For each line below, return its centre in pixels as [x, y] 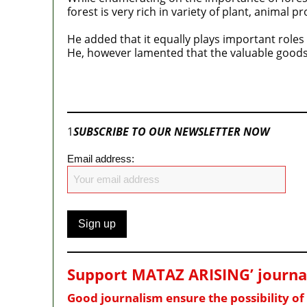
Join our [88, 94]
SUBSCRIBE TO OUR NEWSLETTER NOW [171, 131]
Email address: [100, 158]
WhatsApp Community [175, 94]
